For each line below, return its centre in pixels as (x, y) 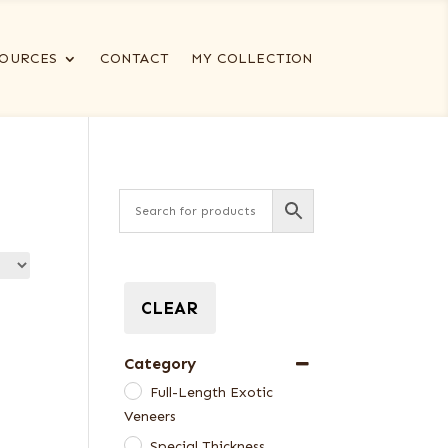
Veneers (150, 417)
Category (160, 364)
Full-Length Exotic (212, 393)
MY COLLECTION (252, 59)
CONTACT (134, 59)
